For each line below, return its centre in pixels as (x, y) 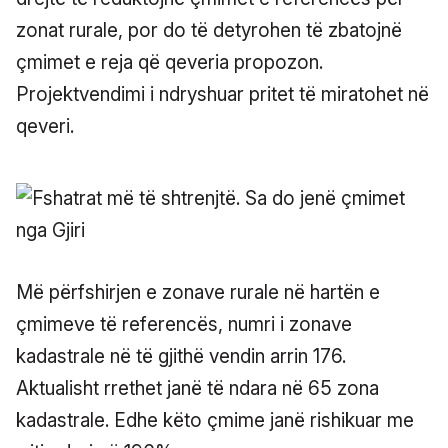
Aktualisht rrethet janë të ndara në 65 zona (197, 388)
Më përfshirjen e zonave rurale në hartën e (198, 292)
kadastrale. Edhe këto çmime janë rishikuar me (215, 420)
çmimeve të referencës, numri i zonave (184, 324)
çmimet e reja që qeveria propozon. (169, 62)
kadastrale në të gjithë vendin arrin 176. (181, 356)
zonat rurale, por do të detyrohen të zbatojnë (209, 30)
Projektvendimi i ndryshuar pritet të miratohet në (222, 94)
